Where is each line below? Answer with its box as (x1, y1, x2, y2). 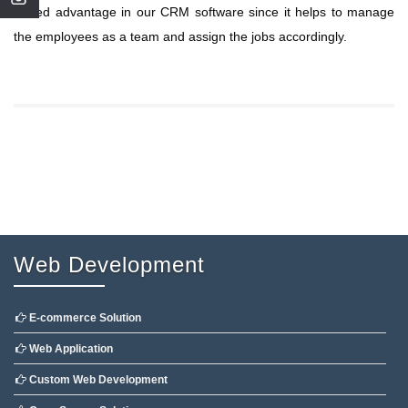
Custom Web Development (26, 373, 168, 387)
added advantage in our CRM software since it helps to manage (14, 5, 394, 20)
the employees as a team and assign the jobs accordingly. (14, 29, 347, 45)
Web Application (26, 342, 113, 356)
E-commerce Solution (26, 311, 141, 325)
